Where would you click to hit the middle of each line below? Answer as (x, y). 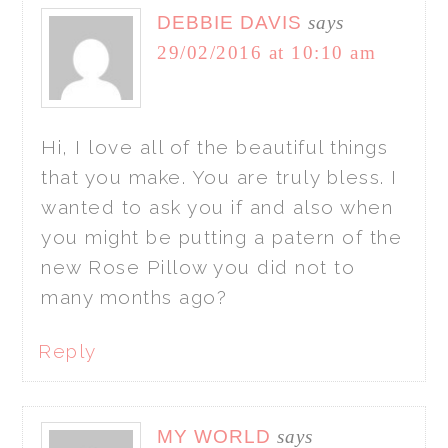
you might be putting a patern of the (222, 237)
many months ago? (134, 297)
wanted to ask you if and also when (217, 207)
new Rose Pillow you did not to (198, 267)
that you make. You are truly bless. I (219, 177)
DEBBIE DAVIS (230, 23)
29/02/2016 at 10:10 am (267, 53)
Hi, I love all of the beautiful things (215, 147)
